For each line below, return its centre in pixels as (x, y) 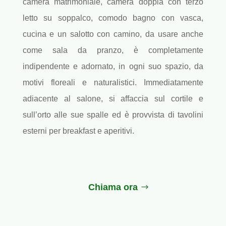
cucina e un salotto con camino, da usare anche (113, 34)
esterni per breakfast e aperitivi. (78, 131)
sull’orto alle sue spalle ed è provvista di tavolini (113, 115)
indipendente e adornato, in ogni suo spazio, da (113, 67)
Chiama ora (113, 187)
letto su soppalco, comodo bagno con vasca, (113, 18)
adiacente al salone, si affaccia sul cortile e (113, 99)
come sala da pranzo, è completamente (113, 50)
